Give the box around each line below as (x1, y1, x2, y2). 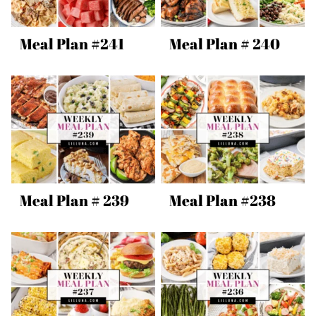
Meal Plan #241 (20, 33, 124, 54)
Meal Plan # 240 (169, 33, 280, 54)
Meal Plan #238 (169, 190, 276, 211)
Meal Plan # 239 (20, 190, 129, 211)
